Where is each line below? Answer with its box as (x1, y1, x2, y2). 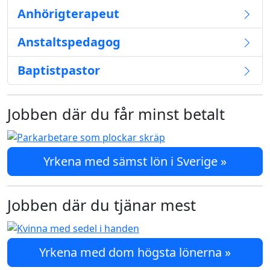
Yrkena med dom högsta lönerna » (39, 244, 231, 260)
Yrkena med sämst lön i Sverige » (43, 153, 227, 169)
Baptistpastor (17, 62, 100, 78)
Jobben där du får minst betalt (7, 104, 225, 124)
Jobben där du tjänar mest (7, 195, 196, 215)
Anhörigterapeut (17, 5, 119, 22)
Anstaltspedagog (17, 34, 121, 50)
